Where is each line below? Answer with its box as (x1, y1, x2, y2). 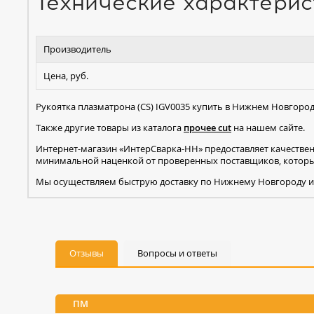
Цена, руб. (43, 69, 88, 82)
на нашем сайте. (231, 121, 305, 134)
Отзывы (69, 246, 104, 259)
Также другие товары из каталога (36, 121, 184, 134)
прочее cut (184, 121, 231, 134)
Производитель (43, 42, 111, 55)
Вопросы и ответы (137, 246, 217, 259)
